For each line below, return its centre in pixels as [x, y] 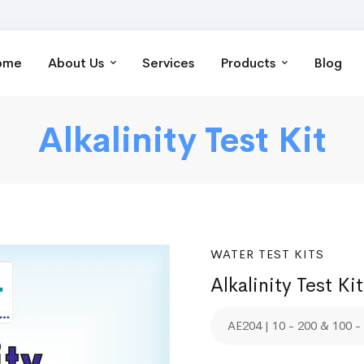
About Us [78, 63]
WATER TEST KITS [267, 254]
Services [168, 63]
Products [249, 63]
